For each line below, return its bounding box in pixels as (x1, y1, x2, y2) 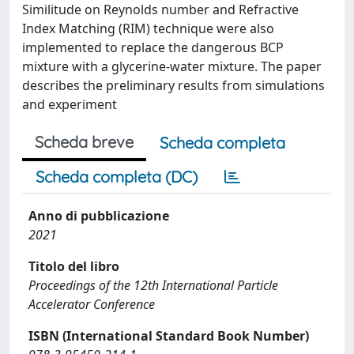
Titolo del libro (28, 258, 119, 275)
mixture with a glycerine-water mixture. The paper (22, 58, 322, 75)
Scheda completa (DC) (36, 167, 198, 186)
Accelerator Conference (28, 296, 155, 313)
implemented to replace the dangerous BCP (22, 39, 284, 56)
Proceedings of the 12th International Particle (28, 277, 278, 294)
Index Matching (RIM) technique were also (22, 20, 274, 37)
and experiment (22, 96, 117, 113)
